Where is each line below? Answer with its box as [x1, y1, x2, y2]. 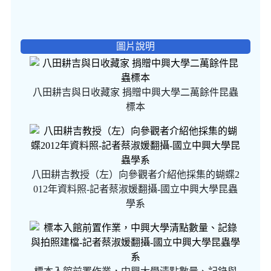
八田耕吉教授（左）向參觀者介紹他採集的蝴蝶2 [31, 169, 240, 180]
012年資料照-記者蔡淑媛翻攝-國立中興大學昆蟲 [33, 183, 238, 194]
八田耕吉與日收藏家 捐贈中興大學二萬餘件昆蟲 [33, 87, 238, 97]
